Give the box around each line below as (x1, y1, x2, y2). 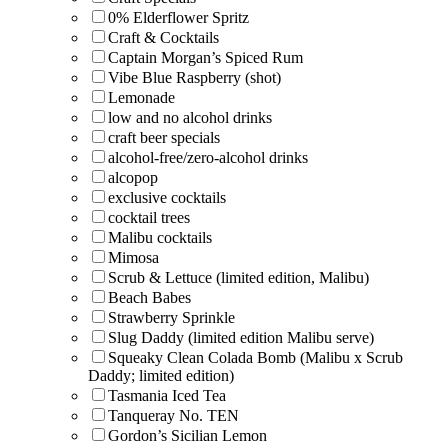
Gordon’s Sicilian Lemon (108, 426, 267, 444)
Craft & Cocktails (108, 28, 219, 46)
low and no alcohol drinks (108, 108, 272, 126)
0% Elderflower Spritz (108, 8, 249, 26)
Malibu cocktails (108, 228, 212, 246)
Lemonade (108, 88, 175, 106)
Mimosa (108, 248, 159, 266)
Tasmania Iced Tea (108, 386, 226, 404)
